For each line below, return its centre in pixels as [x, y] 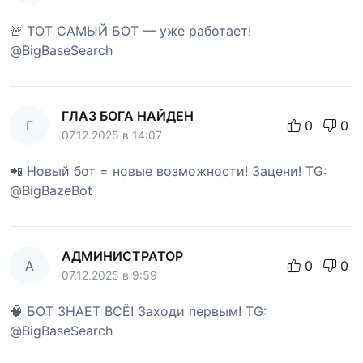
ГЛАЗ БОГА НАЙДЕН [128, 116]
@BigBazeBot [51, 191]
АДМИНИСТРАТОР [122, 256]
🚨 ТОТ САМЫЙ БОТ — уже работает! [130, 31]
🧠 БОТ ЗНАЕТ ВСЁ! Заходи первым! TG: [138, 312]
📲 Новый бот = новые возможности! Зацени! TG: [168, 171]
